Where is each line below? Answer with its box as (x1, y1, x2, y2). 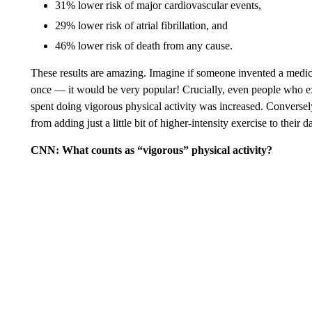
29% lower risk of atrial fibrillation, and (54, 19, 228, 32)
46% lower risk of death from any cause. (54, 40, 233, 52)
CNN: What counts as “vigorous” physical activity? (30, 144, 272, 157)
